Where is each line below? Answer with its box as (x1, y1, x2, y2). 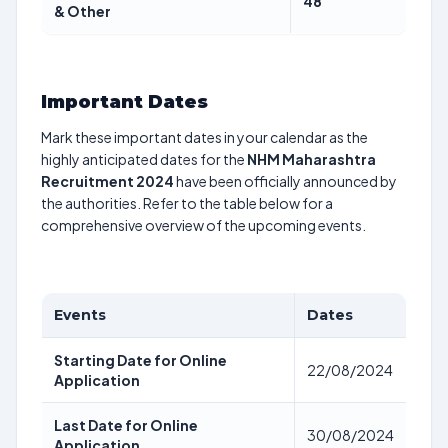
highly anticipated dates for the (41, 150, 247, 168)
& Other (54, 2, 111, 20)
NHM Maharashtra (247, 150, 376, 168)
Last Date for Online (54, 416, 198, 434)
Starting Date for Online (54, 351, 227, 369)
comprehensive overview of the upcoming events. (41, 216, 366, 234)
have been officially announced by (174, 172, 397, 190)
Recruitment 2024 (41, 172, 174, 190)
